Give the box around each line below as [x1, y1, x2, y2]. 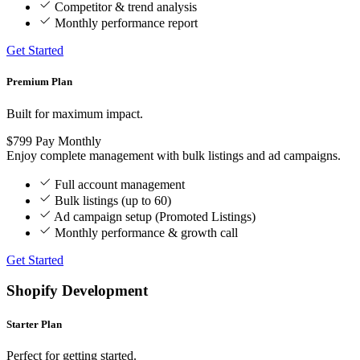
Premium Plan [6, 76, 72, 88]
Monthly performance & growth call [55, 225, 238, 239]
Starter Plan [6, 317, 62, 330]
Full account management [55, 177, 185, 191]
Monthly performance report [55, 16, 198, 31]
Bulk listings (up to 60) [55, 193, 171, 207]
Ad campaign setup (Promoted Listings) [54, 209, 256, 223]
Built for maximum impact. [6, 106, 143, 121]
